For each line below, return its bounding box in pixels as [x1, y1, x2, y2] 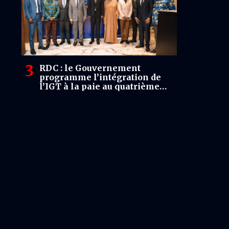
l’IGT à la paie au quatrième [39, 81, 159, 91]
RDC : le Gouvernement [39, 62, 141, 73]
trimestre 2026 [39, 90, 103, 101]
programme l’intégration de [39, 72, 161, 82]
